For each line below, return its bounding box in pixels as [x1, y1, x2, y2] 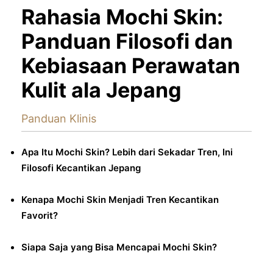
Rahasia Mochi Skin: [21, 4, 223, 29]
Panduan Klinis [21, 112, 96, 125]
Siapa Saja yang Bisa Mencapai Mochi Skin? [21, 241, 217, 253]
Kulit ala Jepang [21, 77, 182, 102]
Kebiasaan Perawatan [21, 52, 240, 78]
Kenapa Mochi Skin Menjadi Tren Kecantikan [21, 193, 219, 205]
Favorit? [21, 209, 58, 221]
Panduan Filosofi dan [21, 28, 233, 54]
